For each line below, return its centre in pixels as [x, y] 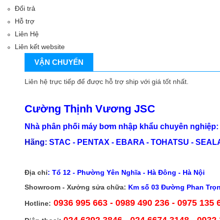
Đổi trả [25, 8]
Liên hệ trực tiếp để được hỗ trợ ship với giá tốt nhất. [107, 81]
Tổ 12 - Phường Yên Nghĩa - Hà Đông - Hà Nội [128, 172]
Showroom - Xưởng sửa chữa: [75, 187]
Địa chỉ [36, 172]
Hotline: [38, 203]
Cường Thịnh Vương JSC [90, 109]
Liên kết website [40, 46]
